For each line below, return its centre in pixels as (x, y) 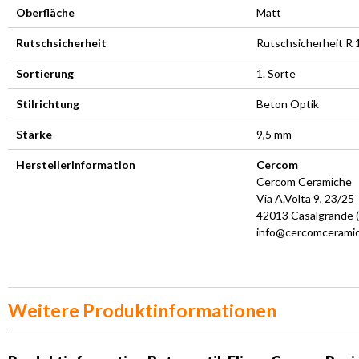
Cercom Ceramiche (304, 181)
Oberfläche (45, 12)
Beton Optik (288, 103)
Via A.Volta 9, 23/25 (305, 198)
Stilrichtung (48, 103)
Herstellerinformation (76, 164)
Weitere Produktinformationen (142, 310)
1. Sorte (276, 73)
